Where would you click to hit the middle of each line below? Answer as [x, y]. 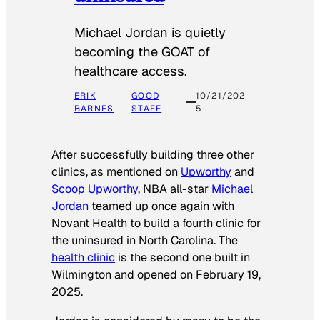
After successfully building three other [153, 155]
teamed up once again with [161, 206]
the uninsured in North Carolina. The [145, 241]
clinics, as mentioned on [116, 172]
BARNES [94, 109]
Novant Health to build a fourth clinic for [156, 224]
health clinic [83, 258]
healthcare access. [131, 71]
